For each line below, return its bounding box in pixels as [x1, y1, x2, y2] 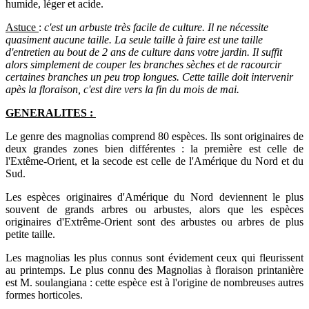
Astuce [6, 21, 39, 34]
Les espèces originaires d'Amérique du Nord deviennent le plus [6, 191, 303, 203]
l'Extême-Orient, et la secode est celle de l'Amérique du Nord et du [6, 155, 303, 168]
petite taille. [6, 228, 55, 241]
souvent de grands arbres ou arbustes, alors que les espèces [6, 203, 303, 216]
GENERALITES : [6, 107, 96, 119]
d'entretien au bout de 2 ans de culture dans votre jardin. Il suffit [6, 46, 282, 59]
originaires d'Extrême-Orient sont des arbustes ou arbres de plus [6, 216, 303, 228]
